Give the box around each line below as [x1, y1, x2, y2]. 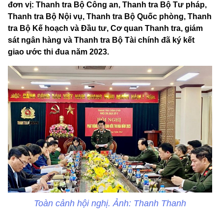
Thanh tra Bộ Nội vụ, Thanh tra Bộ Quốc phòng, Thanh [8, 12, 212, 21]
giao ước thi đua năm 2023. [8, 48, 109, 56]
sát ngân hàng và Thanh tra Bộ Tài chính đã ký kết [8, 36, 194, 45]
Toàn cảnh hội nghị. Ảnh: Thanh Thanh [34, 198, 186, 209]
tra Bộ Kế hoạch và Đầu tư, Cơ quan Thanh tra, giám [8, 24, 203, 33]
